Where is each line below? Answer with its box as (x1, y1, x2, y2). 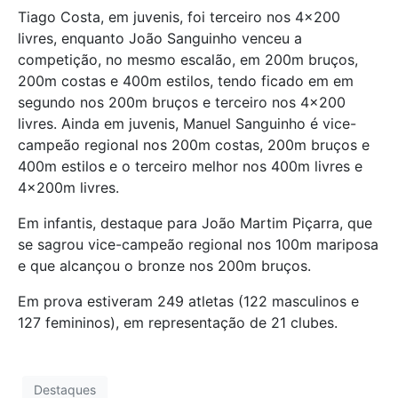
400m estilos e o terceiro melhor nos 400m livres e (18, 157, 362, 176)
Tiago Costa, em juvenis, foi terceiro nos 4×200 (18, 8, 340, 27)
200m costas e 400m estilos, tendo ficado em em (18, 72, 354, 91)
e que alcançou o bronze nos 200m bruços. (18, 257, 311, 275)
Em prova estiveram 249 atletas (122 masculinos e (18, 292, 359, 311)
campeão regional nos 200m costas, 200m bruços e (18, 136, 370, 155)
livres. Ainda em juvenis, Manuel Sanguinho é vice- (18, 115, 356, 133)
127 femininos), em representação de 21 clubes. (18, 314, 338, 332)
